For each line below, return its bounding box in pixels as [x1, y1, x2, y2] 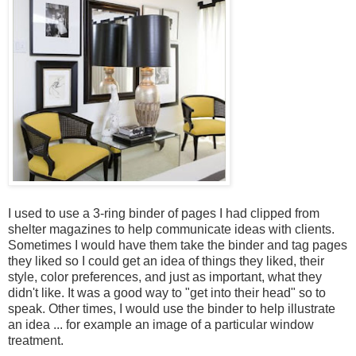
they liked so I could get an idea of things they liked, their [8, 253, 324, 268]
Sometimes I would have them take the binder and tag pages [8, 238, 347, 252]
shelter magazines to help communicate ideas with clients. [8, 222, 335, 236]
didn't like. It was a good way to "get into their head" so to [8, 285, 326, 300]
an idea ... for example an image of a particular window [8, 317, 314, 331]
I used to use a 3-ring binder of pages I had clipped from [8, 206, 319, 220]
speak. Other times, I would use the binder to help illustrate [8, 301, 335, 315]
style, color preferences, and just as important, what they [8, 269, 322, 284]
